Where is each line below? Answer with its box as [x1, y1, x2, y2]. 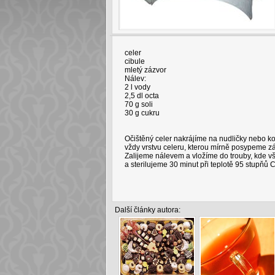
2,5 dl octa [124, 91, 159, 100]
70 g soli [124, 100, 153, 109]
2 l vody [124, 83, 150, 91]
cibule [124, 57, 145, 66]
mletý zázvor [124, 66, 166, 74]
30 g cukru [124, 109, 160, 117]
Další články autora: [114, 206, 180, 214]
